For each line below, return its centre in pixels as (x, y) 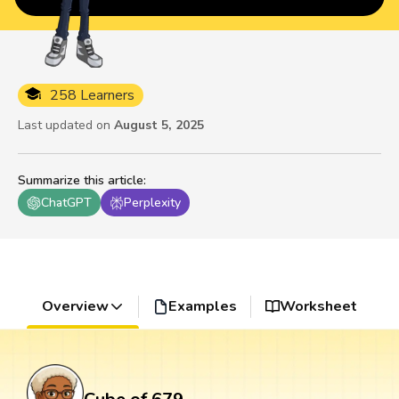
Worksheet (319, 307)
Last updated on (64, 126)
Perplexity (152, 203)
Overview (75, 307)
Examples (202, 307)
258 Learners (92, 96)
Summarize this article (81, 181)
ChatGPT (66, 203)
